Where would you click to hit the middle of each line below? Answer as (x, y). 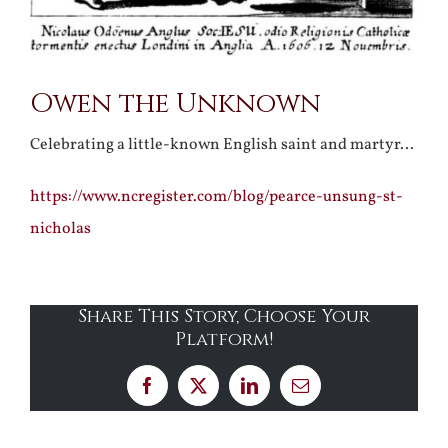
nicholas (60, 228)
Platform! (224, 339)
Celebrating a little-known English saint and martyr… (222, 144)
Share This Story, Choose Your (224, 316)
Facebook (180, 392)
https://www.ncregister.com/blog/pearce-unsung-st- (216, 196)
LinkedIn (280, 392)
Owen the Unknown (175, 104)
